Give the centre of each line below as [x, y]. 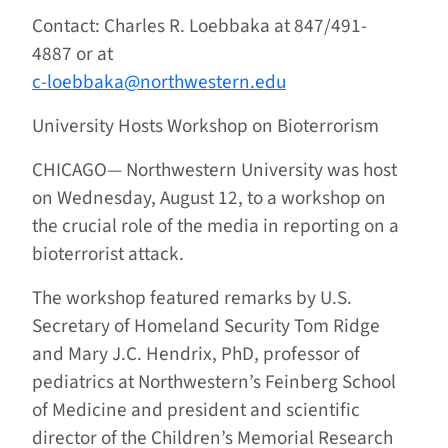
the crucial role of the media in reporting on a [215, 226]
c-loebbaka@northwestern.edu [159, 82]
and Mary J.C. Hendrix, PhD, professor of [196, 354]
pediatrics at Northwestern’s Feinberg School [214, 382]
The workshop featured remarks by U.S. [192, 298]
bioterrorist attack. [108, 254]
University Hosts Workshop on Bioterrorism [205, 126]
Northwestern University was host [259, 170]
